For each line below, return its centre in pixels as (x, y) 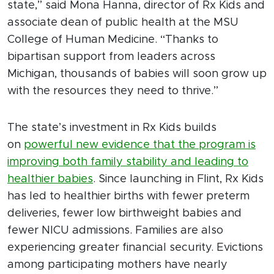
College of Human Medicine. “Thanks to (113, 39)
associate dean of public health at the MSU (123, 22)
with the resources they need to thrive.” (113, 91)
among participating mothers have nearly (117, 265)
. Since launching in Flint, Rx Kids (178, 179)
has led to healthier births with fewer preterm (128, 196)
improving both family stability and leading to (128, 162)
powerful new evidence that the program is (140, 145)
